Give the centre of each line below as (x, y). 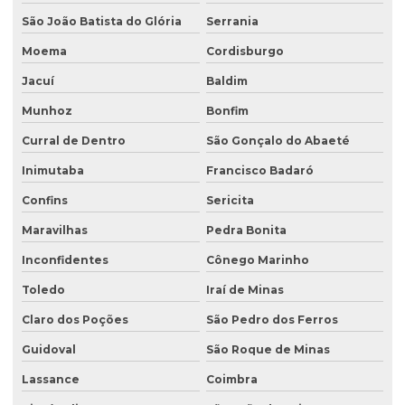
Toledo (43, 290)
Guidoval (49, 350)
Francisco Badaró (259, 171)
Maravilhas (55, 231)
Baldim (226, 81)
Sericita (230, 201)
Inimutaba (53, 171)
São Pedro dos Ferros (272, 320)
